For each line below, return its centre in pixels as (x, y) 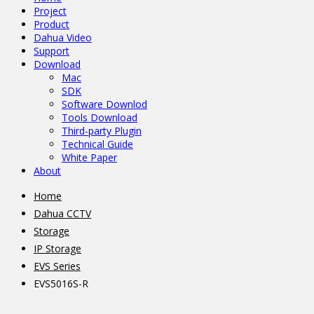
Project (50, 11)
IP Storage (57, 248)
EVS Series (57, 266)
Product (52, 24)
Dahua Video (63, 37)
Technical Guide (97, 144)
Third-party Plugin (102, 131)
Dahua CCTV (62, 213)
